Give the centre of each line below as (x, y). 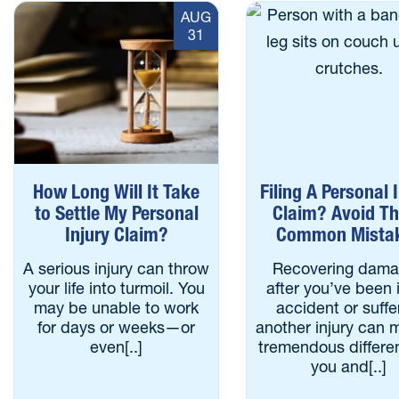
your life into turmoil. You (116, 288)
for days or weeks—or (117, 327)
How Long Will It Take (117, 192)
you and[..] (349, 366)
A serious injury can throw (117, 269)
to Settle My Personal (116, 213)
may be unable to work (117, 308)
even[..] (117, 347)
